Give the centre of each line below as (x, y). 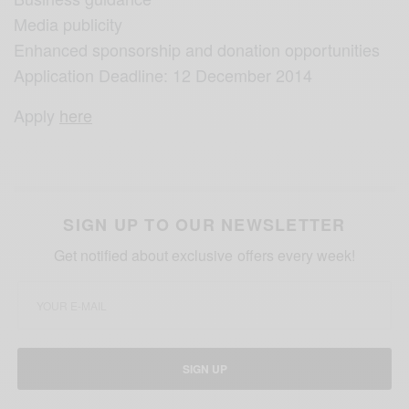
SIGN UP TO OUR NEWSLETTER (204, 224)
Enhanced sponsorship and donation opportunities (197, 49)
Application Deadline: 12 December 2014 (163, 74)
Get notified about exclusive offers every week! (204, 255)
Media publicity (68, 23)
